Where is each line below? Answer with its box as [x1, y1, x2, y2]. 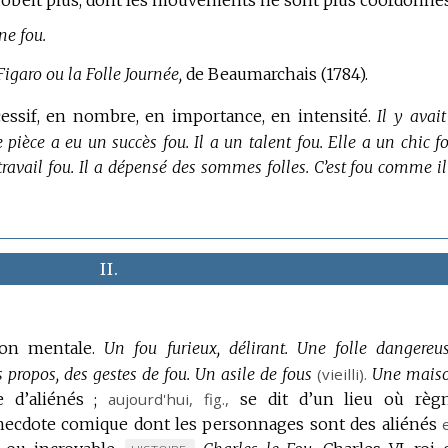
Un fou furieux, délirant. [104, 338, 288, 359]
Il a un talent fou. [194, 132, 323, 153]
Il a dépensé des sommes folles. [79, 157, 309, 178]
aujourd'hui [108, 389, 190, 410]
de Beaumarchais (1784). [182, 63, 369, 84]
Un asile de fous [195, 364, 313, 385]
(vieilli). [317, 364, 368, 385]
